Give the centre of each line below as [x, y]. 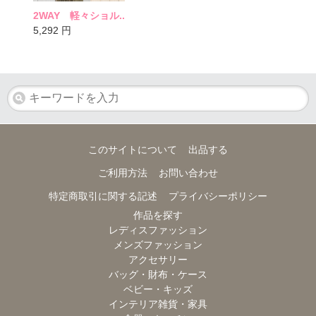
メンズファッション [158, 244]
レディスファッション [158, 230]
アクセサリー [158, 259]
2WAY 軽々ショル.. [79, 15]
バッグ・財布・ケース [158, 274]
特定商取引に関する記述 [103, 196]
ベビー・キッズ [158, 289]
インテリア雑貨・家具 [158, 304]
